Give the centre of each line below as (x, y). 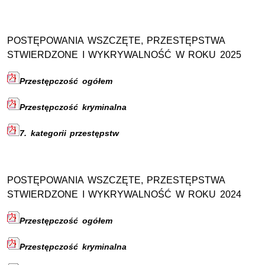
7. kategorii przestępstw (70, 133)
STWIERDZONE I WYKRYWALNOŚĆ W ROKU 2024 (124, 194)
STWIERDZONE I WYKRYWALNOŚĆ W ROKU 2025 (124, 55)
